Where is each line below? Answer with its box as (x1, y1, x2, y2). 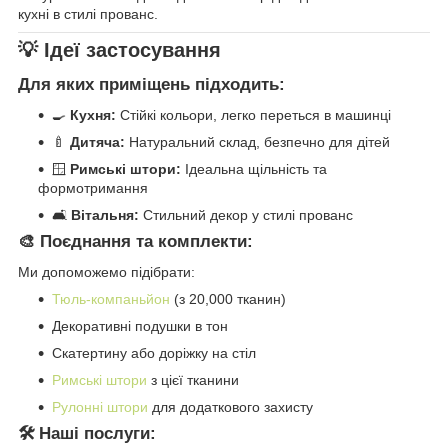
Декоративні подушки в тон (52, 317, 228, 334)
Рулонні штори (52, 398, 148, 415)
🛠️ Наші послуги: (18, 423, 156, 443)
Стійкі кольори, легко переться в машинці (116, 107, 391, 124)
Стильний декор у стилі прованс (139, 207, 353, 224)
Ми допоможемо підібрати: (18, 263, 195, 280)
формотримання (38, 180, 148, 197)
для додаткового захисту (148, 398, 313, 415)
